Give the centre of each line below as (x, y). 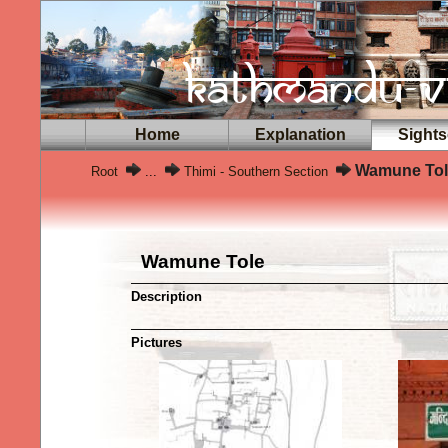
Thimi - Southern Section (256, 171)
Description (166, 296)
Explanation (300, 134)
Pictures (156, 342)
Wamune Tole (203, 261)
